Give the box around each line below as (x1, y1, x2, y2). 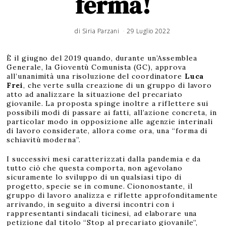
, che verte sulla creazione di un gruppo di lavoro (23, 81, 212, 90)
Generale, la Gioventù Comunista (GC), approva (7, 63, 186, 72)
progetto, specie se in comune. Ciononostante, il (7, 182, 193, 191)
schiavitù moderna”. (7, 135, 81, 145)
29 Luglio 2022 (127, 27, 171, 36)
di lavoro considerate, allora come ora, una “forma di (7, 126, 208, 136)
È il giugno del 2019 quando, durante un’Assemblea (7, 53, 197, 63)
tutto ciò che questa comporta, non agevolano (7, 163, 183, 173)
